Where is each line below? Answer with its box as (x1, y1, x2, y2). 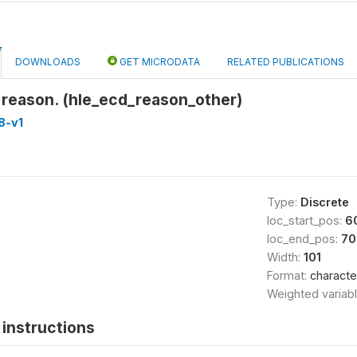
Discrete (300, 195, 349, 209)
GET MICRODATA (117, 56, 200, 68)
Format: (266, 269, 310, 282)
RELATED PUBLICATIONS (227, 56, 344, 68)
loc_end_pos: (266, 232, 341, 245)
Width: (266, 250, 304, 264)
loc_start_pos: (266, 214, 345, 227)
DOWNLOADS (15, 56, 80, 68)
